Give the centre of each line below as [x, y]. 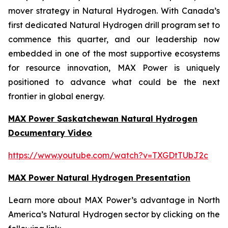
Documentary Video [50, 133]
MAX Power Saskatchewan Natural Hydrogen [103, 119]
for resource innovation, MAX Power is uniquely [114, 68]
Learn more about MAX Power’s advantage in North [114, 200]
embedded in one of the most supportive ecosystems [114, 53]
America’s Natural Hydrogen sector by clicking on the [114, 214]
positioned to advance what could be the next [114, 82]
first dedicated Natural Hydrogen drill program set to [114, 25]
